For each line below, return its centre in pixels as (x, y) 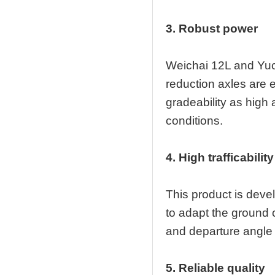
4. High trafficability (220, 157)
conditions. (194, 121)
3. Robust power (212, 29)
